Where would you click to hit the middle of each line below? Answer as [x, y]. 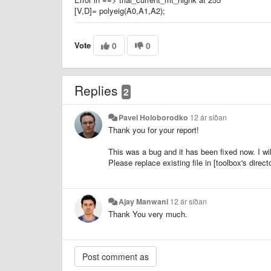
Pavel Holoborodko [154, 117]
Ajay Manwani [144, 201]
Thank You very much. [148, 214]
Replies [98, 90]
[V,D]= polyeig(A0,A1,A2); [120, 10]
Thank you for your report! [154, 129]
